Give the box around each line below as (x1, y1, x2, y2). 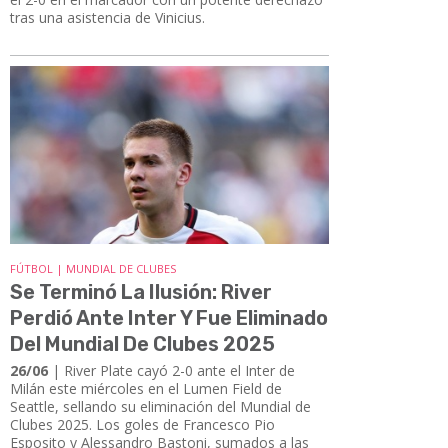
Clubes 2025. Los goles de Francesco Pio (10, 414, 275, 434)
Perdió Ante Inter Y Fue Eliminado (10, 305, 328, 330)
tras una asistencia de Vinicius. (10, 7, 205, 27)
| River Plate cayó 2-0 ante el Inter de (48, 360, 295, 380)
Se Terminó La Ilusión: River (10, 279, 272, 304)
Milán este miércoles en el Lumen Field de (10, 378, 282, 398)
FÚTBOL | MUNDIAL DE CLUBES (10, 260, 176, 276)
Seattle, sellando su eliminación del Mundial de (10, 396, 311, 416)
